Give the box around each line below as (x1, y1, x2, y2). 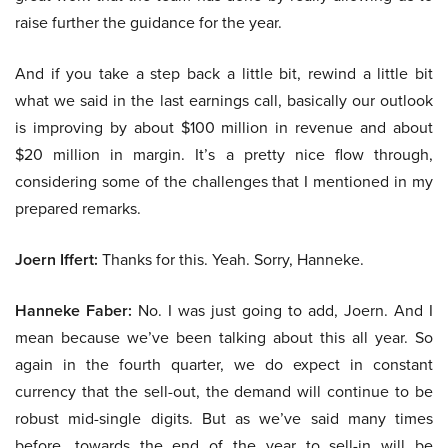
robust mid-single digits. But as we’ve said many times (15, 407, 433, 431)
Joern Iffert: (15, 248, 98, 272)
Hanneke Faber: (15, 299, 132, 323)
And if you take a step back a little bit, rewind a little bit (15, 62, 433, 86)
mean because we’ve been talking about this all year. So (15, 326, 433, 350)
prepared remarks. (15, 197, 141, 221)
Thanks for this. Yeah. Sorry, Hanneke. (98, 248, 364, 272)
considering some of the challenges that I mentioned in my (15, 170, 433, 194)
